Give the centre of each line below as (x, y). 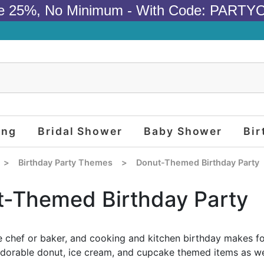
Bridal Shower (80, 131)
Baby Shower (183, 131)
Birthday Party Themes (65, 163)
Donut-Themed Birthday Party (198, 163)
